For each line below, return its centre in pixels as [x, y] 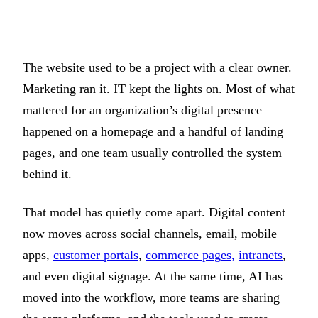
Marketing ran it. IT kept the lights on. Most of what [159, 89]
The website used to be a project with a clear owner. [157, 67]
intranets [261, 255]
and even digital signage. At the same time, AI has [153, 276]
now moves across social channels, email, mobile [150, 234]
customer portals [96, 255]
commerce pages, [190, 255]
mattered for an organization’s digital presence [142, 110]
